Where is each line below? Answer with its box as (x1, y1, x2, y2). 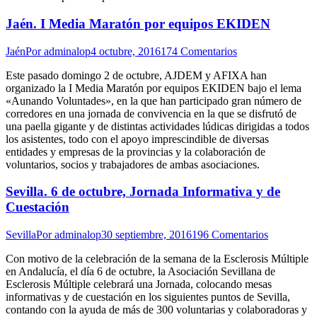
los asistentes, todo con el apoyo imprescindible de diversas (6, 132, 269, 145)
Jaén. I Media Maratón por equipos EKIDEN (6, 16, 270, 31)
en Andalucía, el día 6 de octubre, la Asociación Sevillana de (6, 265, 275, 277)
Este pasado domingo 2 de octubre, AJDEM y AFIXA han (6, 69, 267, 81)
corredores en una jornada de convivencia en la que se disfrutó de (6, 107, 296, 120)
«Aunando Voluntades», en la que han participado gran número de (6, 94, 301, 107)
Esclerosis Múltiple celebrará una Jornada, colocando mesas (6, 277, 272, 290)
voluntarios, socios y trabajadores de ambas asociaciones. (6, 158, 260, 171)
